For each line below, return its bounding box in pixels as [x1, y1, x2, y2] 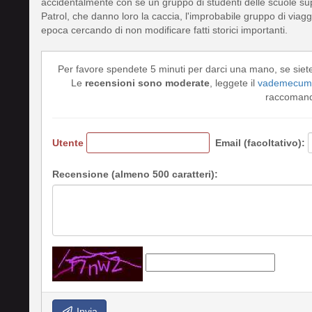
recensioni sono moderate [85, 77, 210, 88]
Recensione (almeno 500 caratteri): [52, 168, 218, 180]
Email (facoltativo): [215, 136, 305, 148]
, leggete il [210, 77, 258, 88]
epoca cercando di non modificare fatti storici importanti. [41, 24, 288, 36]
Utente [52, 136, 84, 148]
